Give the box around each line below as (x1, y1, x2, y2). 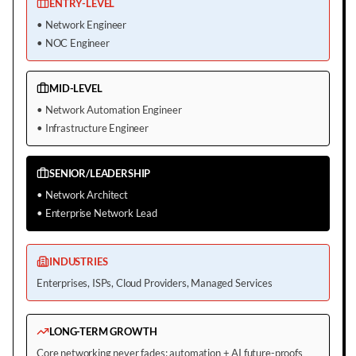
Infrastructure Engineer (44, 121, 149, 134)
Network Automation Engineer (44, 103, 182, 116)
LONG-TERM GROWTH (49, 324, 157, 338)
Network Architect (44, 188, 128, 201)
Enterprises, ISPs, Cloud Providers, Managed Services (37, 276, 273, 289)
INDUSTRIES (49, 254, 108, 268)
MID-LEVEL (49, 81, 103, 95)
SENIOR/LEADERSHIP (49, 166, 151, 180)
